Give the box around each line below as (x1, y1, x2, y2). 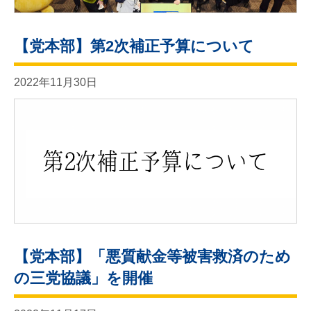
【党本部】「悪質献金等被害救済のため (14, 247, 291, 265)
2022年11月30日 (14, 76, 97, 88)
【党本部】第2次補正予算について (14, 37, 254, 55)
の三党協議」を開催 (14, 269, 153, 287)
